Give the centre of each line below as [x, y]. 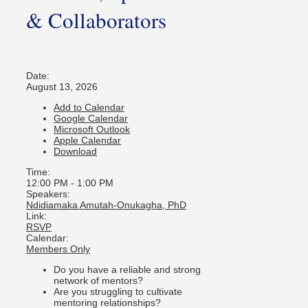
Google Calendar [91, 118]
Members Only [58, 249]
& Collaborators [96, 20]
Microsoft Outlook [92, 129]
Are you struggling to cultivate [118, 291]
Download [75, 151]
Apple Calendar [87, 140]
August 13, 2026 [62, 86]
